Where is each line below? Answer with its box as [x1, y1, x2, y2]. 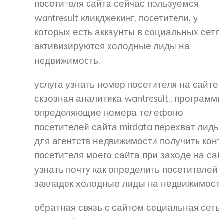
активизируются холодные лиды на [34, 40, 190, 52]
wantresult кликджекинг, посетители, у [34, 11, 198, 23]
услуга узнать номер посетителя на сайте [34, 78, 218, 90]
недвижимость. [34, 54, 100, 66]
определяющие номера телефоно [34, 106, 183, 118]
